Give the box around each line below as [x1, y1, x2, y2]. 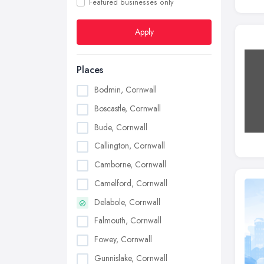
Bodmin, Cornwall [94, 84, 157, 95]
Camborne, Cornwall [94, 159, 166, 171]
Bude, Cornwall [94, 121, 147, 133]
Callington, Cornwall [94, 140, 165, 152]
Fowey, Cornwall [94, 233, 152, 246]
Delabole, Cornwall [94, 196, 160, 208]
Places [77, 63, 103, 77]
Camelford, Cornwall [94, 177, 167, 189]
